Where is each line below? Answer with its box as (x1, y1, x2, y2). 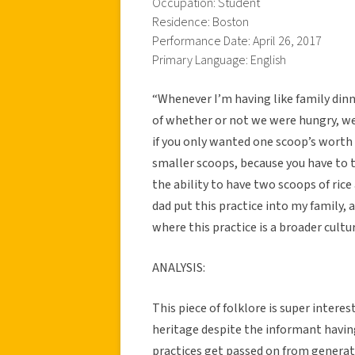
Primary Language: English (152, 51, 286, 69)
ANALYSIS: (152, 258, 205, 277)
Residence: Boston (152, 13, 249, 31)
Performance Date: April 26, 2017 (152, 32, 322, 50)
